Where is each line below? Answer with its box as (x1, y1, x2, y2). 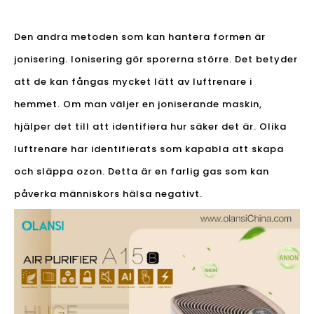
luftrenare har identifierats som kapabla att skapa (14, 142, 284, 156)
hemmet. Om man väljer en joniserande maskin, (14, 97, 262, 111)
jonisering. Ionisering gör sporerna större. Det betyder (14, 53, 298, 67)
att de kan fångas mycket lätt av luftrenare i (14, 75, 252, 89)
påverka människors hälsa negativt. (14, 187, 203, 201)
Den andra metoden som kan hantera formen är (14, 30, 266, 44)
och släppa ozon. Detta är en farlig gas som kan (14, 165, 269, 179)
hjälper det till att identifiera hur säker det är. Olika (14, 120, 287, 134)
